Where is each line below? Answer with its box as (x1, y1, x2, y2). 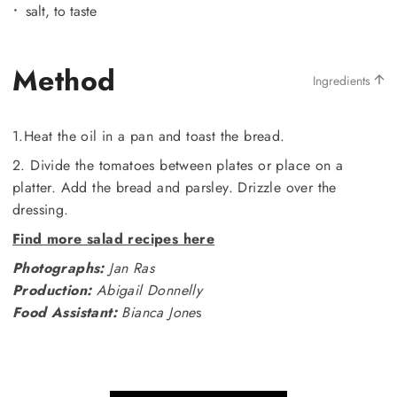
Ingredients (313, 71, 374, 90)
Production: (12, 279, 92, 300)
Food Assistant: (12, 301, 117, 323)
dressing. (12, 198, 69, 220)
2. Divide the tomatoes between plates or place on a (12, 154, 344, 175)
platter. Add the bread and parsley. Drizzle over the (12, 176, 337, 198)
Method (12, 59, 116, 101)
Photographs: (12, 257, 105, 278)
